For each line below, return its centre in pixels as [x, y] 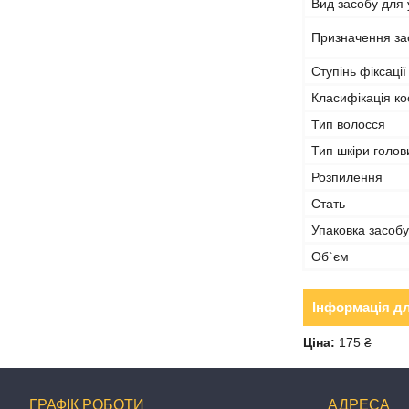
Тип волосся [348, 124]
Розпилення [347, 177]
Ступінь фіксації [359, 71]
